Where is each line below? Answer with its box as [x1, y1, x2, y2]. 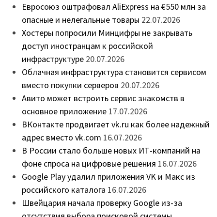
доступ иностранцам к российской [21, 40, 153, 51]
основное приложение [21, 105, 107, 117]
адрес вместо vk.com [21, 131, 101, 143]
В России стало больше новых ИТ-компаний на [21, 144, 201, 156]
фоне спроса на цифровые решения [21, 157, 156, 169]
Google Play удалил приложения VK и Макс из [21, 170, 195, 182]
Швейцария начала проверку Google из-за [21, 197, 182, 208]
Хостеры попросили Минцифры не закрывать [21, 27, 192, 38]
